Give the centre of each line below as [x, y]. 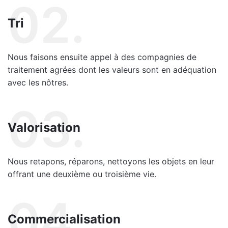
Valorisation [44, 127]
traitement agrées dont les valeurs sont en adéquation [112, 69]
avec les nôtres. [38, 82]
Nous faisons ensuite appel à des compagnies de [102, 57]
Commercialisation [64, 219]
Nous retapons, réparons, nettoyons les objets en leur [111, 161]
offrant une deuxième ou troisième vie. [82, 174]
